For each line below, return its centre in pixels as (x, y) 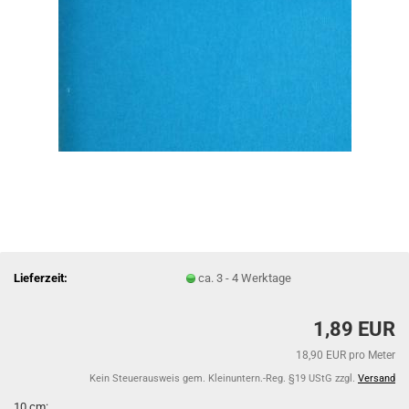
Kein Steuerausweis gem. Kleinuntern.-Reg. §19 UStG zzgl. (224, 378)
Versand (377, 378)
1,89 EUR (354, 329)
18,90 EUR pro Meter (346, 355)
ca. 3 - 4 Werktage (245, 278)
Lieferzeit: (41, 278)
